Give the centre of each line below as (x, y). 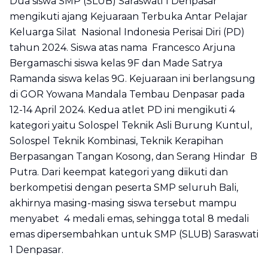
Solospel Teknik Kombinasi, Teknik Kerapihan (116, 141)
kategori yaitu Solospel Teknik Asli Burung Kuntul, (131, 125)
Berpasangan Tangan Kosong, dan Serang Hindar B (133, 156)
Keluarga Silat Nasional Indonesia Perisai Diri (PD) (127, 32)
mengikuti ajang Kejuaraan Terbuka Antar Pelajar (129, 16)
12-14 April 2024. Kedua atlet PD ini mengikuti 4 (122, 110)
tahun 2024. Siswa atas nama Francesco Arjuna (122, 48)
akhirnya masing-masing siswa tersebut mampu (123, 203)
